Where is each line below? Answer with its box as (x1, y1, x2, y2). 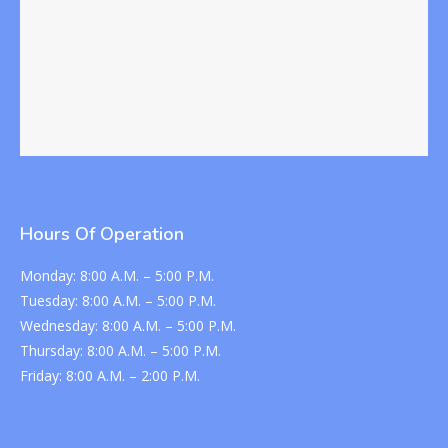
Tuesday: (20, 290, 82, 310)
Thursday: (20, 340, 87, 360)
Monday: (20, 265, 80, 285)
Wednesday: (20, 315, 102, 335)
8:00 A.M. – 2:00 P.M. (66, 365, 200, 385)
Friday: (20, 365, 66, 385)
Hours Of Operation (20, 221, 184, 246)
